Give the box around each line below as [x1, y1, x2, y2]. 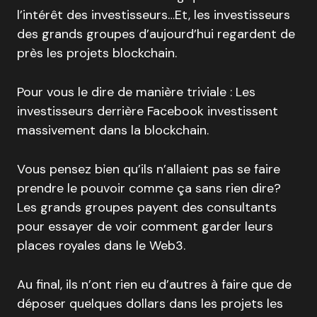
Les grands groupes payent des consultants [17, 199, 277, 217]
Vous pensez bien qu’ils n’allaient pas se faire [17, 161, 280, 178]
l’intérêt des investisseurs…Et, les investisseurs [17, 6, 290, 24]
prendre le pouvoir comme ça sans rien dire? [17, 180, 281, 197]
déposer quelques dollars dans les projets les [17, 295, 283, 313]
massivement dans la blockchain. [17, 122, 209, 139]
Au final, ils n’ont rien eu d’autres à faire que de [17, 276, 292, 294]
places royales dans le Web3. [17, 237, 185, 255]
